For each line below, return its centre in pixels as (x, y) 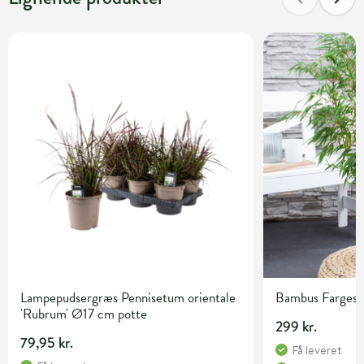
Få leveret (318, 351)
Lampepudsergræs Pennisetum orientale (128, 298)
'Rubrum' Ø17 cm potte (84, 314)
